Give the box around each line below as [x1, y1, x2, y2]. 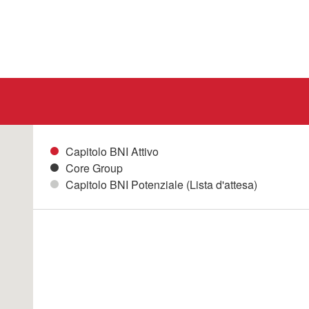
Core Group [66, 160, 123, 176]
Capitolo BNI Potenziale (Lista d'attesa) [66, 177, 257, 192]
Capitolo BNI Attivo [66, 143, 159, 159]
